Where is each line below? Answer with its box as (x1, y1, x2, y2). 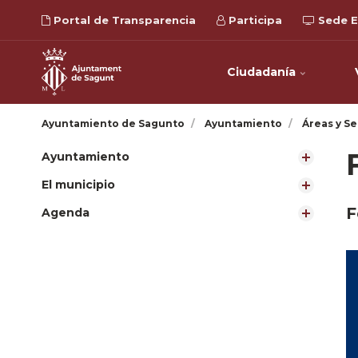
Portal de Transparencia (50, 14, 196, 26)
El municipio (42, 177, 115, 192)
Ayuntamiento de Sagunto (42, 117, 185, 129)
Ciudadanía (226, 65, 299, 79)
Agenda (42, 205, 89, 220)
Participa (225, 14, 282, 26)
